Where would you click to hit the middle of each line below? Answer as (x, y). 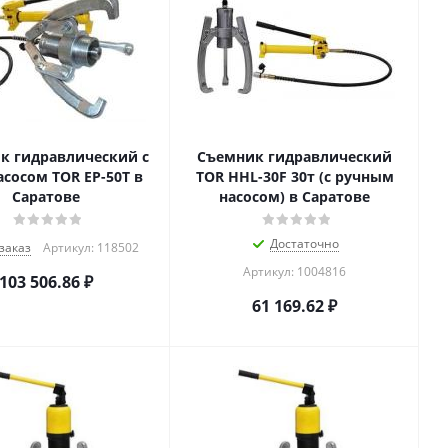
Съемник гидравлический (294, 156)
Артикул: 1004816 (294, 271)
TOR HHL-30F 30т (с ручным (294, 176)
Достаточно (304, 243)
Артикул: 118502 (90, 247)
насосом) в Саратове (294, 196)
